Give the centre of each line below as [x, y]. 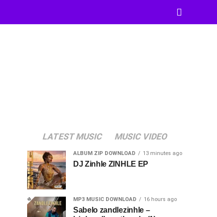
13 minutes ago [163, 153]
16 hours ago [160, 199]
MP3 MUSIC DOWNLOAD [105, 199]
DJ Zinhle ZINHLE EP [111, 164]
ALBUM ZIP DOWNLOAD [104, 153]
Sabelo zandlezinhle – [112, 210]
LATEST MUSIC [72, 137]
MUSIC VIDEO [141, 137]
